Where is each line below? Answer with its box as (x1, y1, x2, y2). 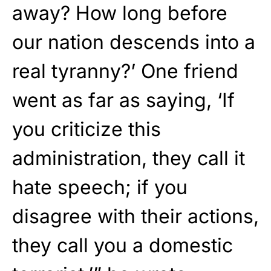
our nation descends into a (12, 30, 255, 54)
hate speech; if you (12, 175, 188, 200)
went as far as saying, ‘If (12, 88, 235, 113)
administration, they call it (12, 146, 245, 171)
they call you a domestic (12, 233, 233, 258)
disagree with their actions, (12, 204, 259, 229)
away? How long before (12, 1, 227, 25)
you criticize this (12, 117, 161, 142)
